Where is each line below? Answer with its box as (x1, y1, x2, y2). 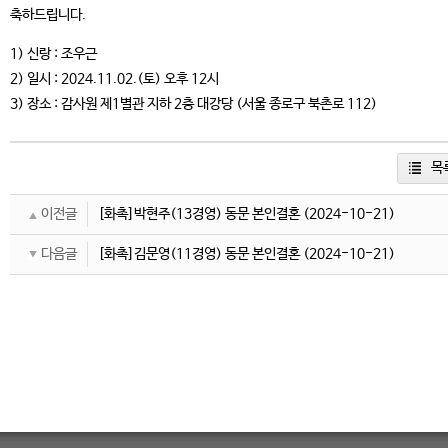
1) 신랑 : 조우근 (10, 46, 97, 62)
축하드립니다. (10, 7, 86, 23)
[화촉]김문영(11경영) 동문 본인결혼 (98, 246, 300, 262)
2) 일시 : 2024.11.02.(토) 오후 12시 (10, 71, 219, 87)
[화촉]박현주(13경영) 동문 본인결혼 (98, 206, 300, 222)
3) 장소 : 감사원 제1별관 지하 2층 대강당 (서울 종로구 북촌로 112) (10, 96, 377, 112)
